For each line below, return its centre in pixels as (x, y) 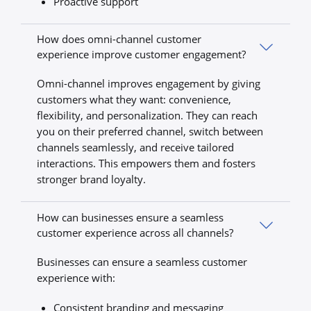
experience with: (76, 277)
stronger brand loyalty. (92, 179)
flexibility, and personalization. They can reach (148, 116)
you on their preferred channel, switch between (150, 132)
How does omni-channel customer (119, 39)
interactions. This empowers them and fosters (146, 163)
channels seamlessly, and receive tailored (136, 148)
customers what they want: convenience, (134, 100)
